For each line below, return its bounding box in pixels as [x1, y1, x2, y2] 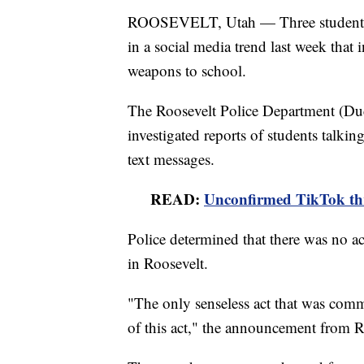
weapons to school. [128, 59, 246, 80]
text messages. [128, 148, 214, 169]
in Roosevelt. [128, 252, 208, 273]
